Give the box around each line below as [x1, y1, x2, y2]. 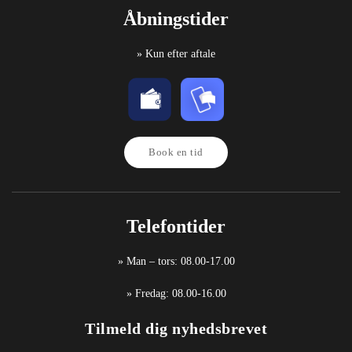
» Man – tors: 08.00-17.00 [117, 255, 235, 267]
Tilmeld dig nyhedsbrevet [85, 320, 267, 337]
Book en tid [148, 146, 203, 158]
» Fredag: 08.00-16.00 [126, 288, 226, 299]
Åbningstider [123, 9, 229, 29]
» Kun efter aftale [137, 48, 215, 60]
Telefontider [126, 216, 225, 236]
